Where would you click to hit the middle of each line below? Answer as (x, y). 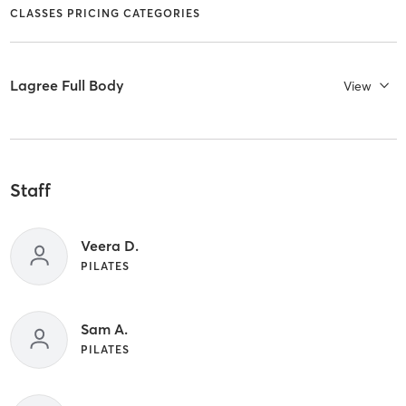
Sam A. (104, 329)
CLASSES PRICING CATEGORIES (105, 13)
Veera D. (109, 245)
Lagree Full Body (67, 86)
